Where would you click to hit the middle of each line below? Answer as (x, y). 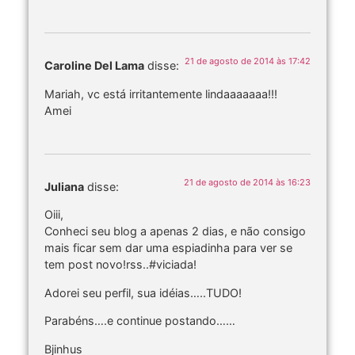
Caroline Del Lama (94, 66)
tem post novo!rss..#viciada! (120, 265)
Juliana (64, 187)
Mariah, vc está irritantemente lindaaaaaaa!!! (161, 94)
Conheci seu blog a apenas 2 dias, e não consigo (175, 231)
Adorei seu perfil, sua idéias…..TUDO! (143, 292)
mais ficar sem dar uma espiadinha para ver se (168, 248)
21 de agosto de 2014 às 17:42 (248, 61)
